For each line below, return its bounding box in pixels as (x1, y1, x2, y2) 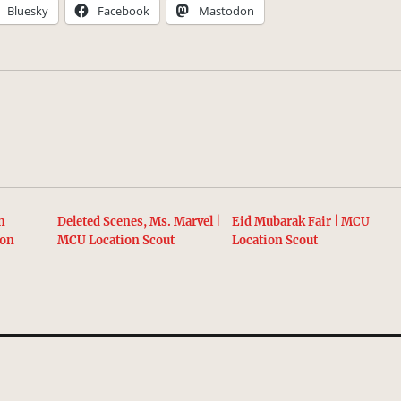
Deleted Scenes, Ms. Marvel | (57, 214, 221, 230)
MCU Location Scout (57, 233, 175, 249)
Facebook (98, 3, 150, 20)
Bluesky (7, 3, 49, 20)
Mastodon (199, 3, 255, 20)
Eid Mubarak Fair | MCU (231, 214, 370, 230)
